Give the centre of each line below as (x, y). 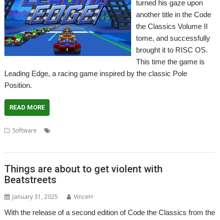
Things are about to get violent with (84, 169)
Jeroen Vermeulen (152, 130)
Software (25, 130)
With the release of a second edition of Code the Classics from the (110, 212)
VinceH (83, 197)
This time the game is (170, 61)
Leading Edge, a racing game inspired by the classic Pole (96, 73)
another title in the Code (173, 14)
